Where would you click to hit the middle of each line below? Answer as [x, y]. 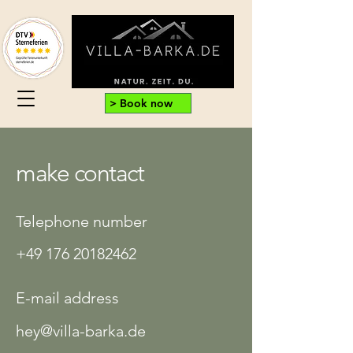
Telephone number [82, 221]
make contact [80, 173]
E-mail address [67, 298]
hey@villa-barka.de [81, 331]
